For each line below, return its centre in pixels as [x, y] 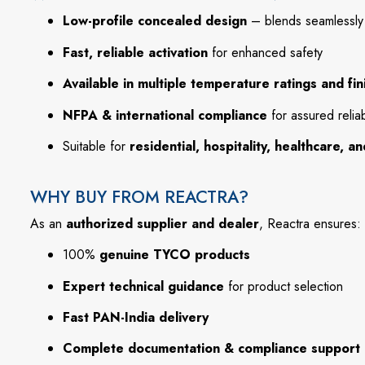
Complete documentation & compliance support [211, 349]
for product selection [284, 286]
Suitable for [96, 146]
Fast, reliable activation [135, 52]
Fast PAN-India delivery [136, 318]
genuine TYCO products [175, 255]
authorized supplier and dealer [163, 223]
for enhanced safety [265, 52]
